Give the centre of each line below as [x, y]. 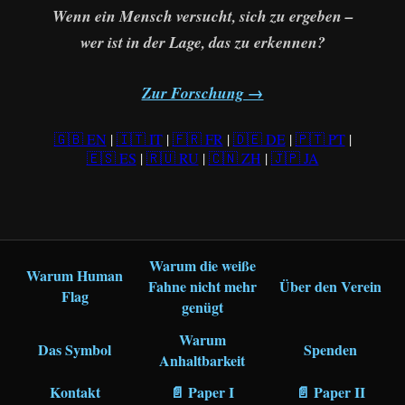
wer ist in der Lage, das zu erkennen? [202, 42]
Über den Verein [330, 286]
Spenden [330, 350]
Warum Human [75, 276]
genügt [202, 306]
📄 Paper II [330, 392]
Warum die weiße [202, 265]
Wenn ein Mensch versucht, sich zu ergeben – [202, 16]
